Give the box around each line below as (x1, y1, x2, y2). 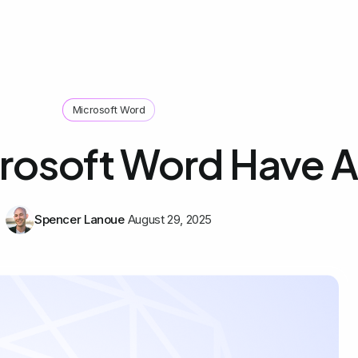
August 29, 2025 (127, 212, 213, 228)
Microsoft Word (72, 103, 145, 116)
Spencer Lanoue (34, 212, 125, 228)
